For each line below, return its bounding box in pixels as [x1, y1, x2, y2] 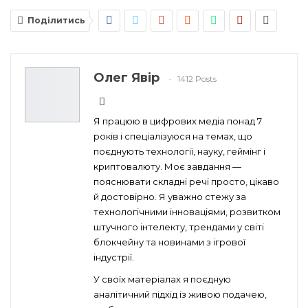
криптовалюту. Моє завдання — [93, 161, 241, 173]
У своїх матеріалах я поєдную [93, 274, 231, 285]
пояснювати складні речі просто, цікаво [93, 176, 279, 188]
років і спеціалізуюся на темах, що [93, 131, 252, 142]
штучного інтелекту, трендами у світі [93, 221, 264, 233]
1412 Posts [177, 73, 217, 84]
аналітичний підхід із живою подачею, [93, 289, 267, 300]
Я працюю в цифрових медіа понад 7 [93, 115, 262, 127]
